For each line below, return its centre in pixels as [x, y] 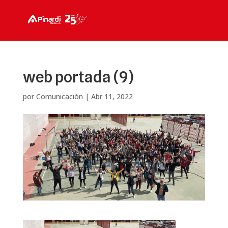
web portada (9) [78, 77]
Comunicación [59, 96]
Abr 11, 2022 [112, 96]
